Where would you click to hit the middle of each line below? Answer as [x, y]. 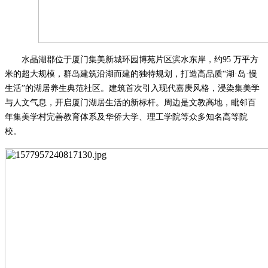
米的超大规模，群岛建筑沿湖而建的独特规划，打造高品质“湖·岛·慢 [131, 74]
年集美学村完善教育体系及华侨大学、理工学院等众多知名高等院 [126, 117]
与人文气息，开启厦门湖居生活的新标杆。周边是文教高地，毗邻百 [130, 102]
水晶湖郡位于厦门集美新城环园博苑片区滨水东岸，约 [122, 59]
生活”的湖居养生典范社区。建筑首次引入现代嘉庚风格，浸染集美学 [132, 88]
